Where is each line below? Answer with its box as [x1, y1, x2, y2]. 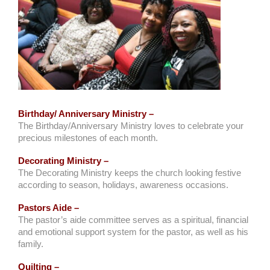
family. [18, 239, 43, 249]
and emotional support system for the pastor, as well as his [18, 227, 248, 237]
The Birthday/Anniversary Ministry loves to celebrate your [18, 121, 243, 131]
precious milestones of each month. [18, 133, 158, 143]
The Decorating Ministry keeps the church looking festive [18, 168, 241, 178]
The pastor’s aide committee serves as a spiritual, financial [18, 215, 248, 225]
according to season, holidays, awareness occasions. [18, 180, 228, 190]
